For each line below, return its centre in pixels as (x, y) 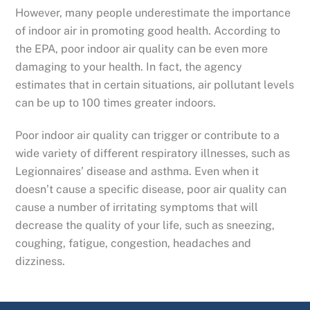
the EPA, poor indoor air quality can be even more (142, 49)
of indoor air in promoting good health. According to (148, 31)
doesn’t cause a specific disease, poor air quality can (151, 190)
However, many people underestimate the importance (153, 13)
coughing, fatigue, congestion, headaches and (134, 244)
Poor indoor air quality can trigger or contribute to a (148, 136)
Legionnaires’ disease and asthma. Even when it (137, 172)
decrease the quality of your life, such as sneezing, (145, 226)
